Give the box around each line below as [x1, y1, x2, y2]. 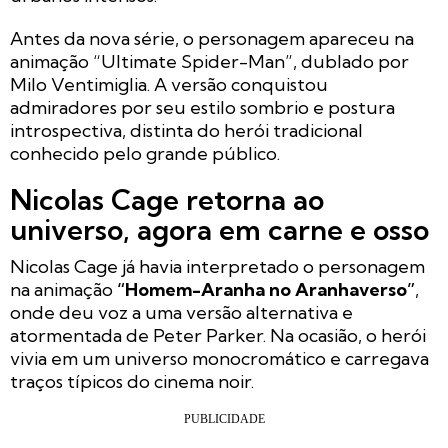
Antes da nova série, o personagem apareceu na [10, 26, 414, 50]
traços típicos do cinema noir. [10, 369, 254, 393]
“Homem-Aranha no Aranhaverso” [117, 277, 415, 301]
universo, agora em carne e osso [10, 211, 429, 247]
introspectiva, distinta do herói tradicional [10, 118, 363, 142]
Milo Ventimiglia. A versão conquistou [10, 72, 328, 96]
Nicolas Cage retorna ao [10, 181, 324, 217]
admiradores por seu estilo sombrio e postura [10, 95, 395, 119]
